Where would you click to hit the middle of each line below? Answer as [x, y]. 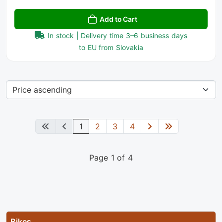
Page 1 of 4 [111, 157]
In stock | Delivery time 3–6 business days [117, 35]
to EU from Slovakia [111, 47]
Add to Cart [118, 19]
